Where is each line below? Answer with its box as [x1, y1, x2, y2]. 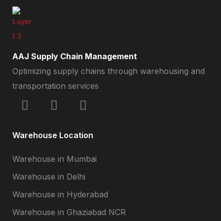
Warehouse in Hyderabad [12, 189, 108, 199]
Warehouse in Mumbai [12, 153, 97, 164]
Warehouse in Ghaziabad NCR [12, 207, 126, 217]
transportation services [12, 80, 99, 91]
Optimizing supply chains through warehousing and [12, 66, 205, 76]
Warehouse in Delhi [12, 171, 85, 182]
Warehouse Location [12, 130, 93, 140]
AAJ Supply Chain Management [12, 51, 137, 61]
